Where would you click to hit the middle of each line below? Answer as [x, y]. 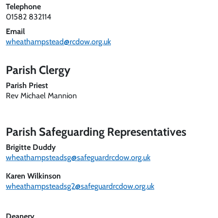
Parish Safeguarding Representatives [96, 132]
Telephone [23, 7]
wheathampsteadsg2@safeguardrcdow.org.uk [80, 186]
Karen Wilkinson [33, 176]
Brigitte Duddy [31, 147]
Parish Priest [27, 85]
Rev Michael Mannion [41, 96]
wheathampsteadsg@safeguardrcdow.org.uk [78, 157]
